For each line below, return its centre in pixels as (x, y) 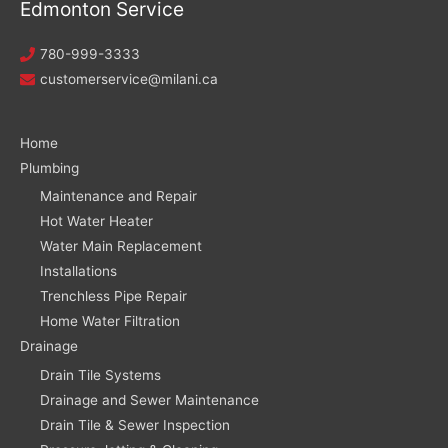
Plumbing (49, 167)
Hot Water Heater (96, 221)
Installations (78, 271)
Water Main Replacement (121, 246)
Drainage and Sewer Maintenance (149, 399)
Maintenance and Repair (118, 196)
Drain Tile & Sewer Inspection (135, 424)
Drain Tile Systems (100, 374)
